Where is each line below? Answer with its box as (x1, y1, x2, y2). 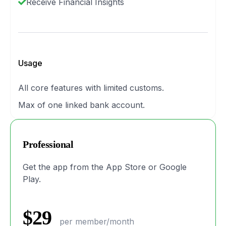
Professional (23, 138, 74, 150)
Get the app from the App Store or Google (23, 161, 187, 172)
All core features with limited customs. (18, 82, 164, 93)
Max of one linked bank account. (18, 99, 145, 110)
